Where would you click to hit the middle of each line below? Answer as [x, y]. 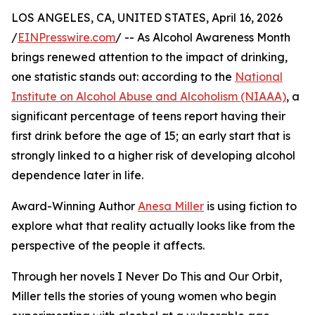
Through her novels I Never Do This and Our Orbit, [147, 277]
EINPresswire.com [66, 38]
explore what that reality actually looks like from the [153, 226]
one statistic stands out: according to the [123, 77]
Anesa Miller [171, 206]
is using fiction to [250, 206]
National [259, 77]
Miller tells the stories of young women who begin [144, 296]
